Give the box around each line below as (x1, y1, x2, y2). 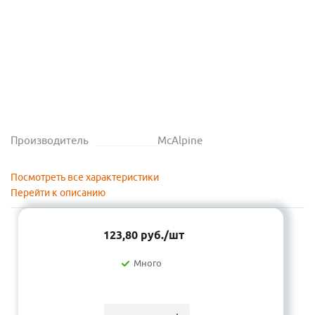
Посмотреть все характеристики (11, 172, 159, 183)
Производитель (11, 134, 89, 146)
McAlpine (157, 134, 202, 146)
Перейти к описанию (11, 187, 105, 198)
